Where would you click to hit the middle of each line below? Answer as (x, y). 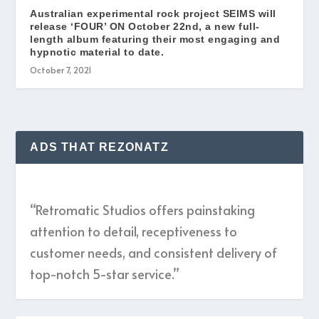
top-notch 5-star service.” (105, 274)
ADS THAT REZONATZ (99, 147)
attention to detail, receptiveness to (134, 231)
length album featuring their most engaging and (155, 40)
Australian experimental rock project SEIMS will (153, 14)
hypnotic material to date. (97, 52)
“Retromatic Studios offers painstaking (143, 210)
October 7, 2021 (61, 70)
